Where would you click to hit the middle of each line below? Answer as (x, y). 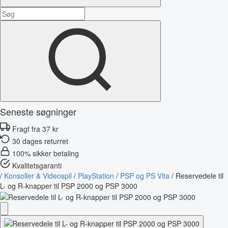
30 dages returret (40, 141)
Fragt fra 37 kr (35, 129)
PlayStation (96, 175)
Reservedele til (199, 175)
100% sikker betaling (46, 153)
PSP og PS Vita (145, 175)
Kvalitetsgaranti (37, 165)
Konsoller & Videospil (38, 175)
